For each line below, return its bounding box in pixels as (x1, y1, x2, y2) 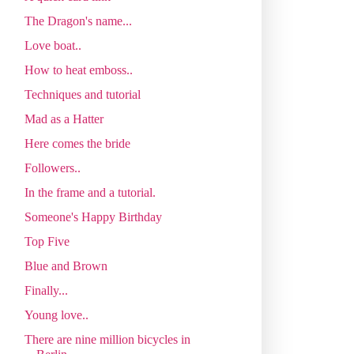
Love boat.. (24, 38, 81, 52)
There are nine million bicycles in (24, 332, 190, 346)
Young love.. (24, 307, 88, 322)
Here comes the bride (24, 136, 130, 150)
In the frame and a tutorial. (24, 185, 156, 199)
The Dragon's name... (24, 13, 132, 28)
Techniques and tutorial (24, 87, 141, 101)
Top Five (24, 234, 70, 248)
